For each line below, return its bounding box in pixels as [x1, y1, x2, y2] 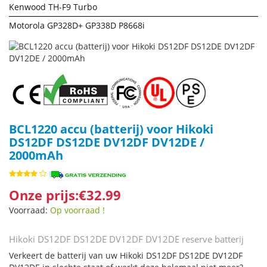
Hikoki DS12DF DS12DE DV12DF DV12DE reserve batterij [9, 233, 244, 245]
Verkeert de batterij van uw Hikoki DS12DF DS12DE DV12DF [9, 250, 243, 261]
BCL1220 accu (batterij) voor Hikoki [9, 121, 213, 137]
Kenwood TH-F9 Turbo [9, 1, 97, 13]
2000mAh [9, 147, 63, 163]
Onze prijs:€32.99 [9, 186, 121, 204]
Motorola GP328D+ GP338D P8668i [9, 20, 145, 31]
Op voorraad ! [50, 204, 105, 216]
